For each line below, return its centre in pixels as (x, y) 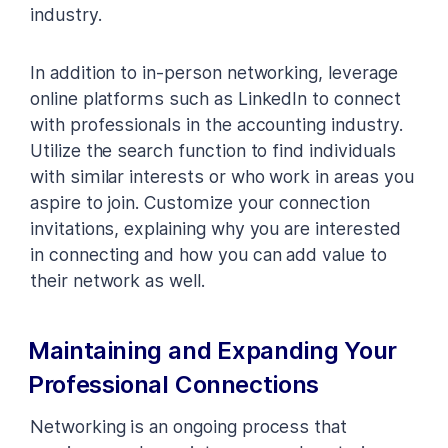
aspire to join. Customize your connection (200, 202)
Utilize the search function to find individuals (213, 150)
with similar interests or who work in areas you (222, 176)
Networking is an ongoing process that (189, 426)
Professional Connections (173, 384)
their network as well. (117, 280)
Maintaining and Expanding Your (213, 350)
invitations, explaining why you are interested (215, 228)
